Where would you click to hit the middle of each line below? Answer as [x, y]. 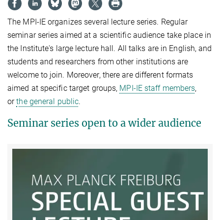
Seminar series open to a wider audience [104, 123]
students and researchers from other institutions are [98, 62]
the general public [48, 102]
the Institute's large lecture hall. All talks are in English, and [110, 49]
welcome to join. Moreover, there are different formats [100, 75]
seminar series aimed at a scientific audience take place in [109, 35]
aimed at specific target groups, [64, 88]
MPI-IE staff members [157, 88]
